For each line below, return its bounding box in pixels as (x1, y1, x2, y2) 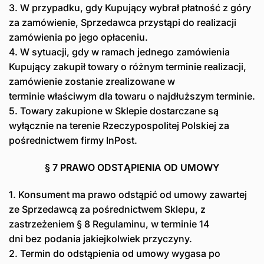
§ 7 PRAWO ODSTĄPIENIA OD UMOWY (45, 161, 219, 174)
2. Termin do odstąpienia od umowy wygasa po (9, 247, 220, 259)
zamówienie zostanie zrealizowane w (9, 75, 175, 88)
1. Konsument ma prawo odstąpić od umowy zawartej (9, 188, 247, 200)
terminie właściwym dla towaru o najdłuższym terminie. (9, 90, 255, 103)
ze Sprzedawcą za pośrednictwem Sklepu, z (9, 203, 206, 215)
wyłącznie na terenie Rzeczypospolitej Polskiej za (9, 120, 229, 132)
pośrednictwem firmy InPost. (9, 134, 137, 147)
